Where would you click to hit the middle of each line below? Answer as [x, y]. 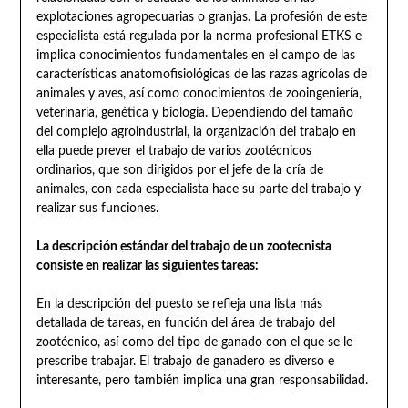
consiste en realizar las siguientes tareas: [147, 265]
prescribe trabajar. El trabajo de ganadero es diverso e [185, 361]
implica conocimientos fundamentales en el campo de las [195, 55]
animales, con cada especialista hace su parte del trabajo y [198, 189]
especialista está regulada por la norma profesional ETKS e [199, 36]
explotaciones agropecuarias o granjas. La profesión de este [201, 17]
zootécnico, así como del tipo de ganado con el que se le [194, 342]
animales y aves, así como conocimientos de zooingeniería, [199, 93]
